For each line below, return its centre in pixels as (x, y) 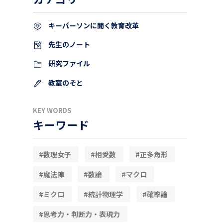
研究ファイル (68, 63)
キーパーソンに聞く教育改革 (93, 25)
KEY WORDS (52, 110)
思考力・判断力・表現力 (82, 214)
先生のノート (68, 45)
